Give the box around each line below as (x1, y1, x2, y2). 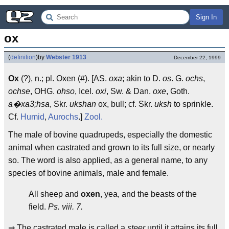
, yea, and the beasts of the (100, 190, 197, 198)
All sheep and (29, 190, 81, 198)
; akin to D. (122, 74, 163, 83)
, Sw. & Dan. (106, 87, 153, 96)
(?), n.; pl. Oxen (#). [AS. (19, 74, 109, 83)
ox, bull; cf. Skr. (96, 100, 154, 108)
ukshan (70, 100, 96, 108)
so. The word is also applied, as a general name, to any (8, 156, 208, 165)
